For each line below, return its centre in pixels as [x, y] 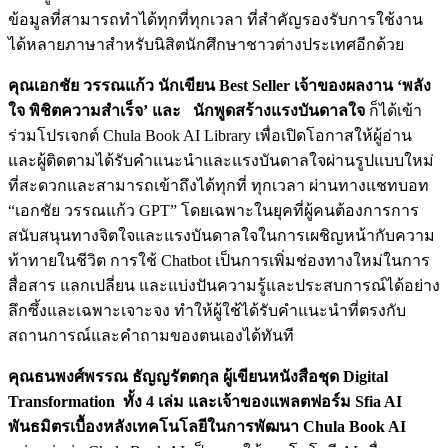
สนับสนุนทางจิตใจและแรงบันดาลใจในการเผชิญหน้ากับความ [221, 235]
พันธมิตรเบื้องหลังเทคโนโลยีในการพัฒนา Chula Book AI [207, 426]
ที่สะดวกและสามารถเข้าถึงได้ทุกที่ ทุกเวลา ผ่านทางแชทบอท [218, 185]
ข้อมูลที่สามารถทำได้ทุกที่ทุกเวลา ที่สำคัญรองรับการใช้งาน [215, 19]
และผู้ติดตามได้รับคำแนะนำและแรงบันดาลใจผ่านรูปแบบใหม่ [221, 160]
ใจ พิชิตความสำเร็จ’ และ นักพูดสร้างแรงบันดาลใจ [188, 110]
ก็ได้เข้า [395, 110]
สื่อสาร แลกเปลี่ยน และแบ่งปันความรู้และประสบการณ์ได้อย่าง [224, 285]
